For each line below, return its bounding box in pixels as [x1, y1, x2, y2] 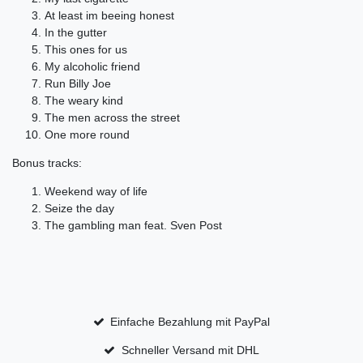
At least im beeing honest [45, 9, 174, 23]
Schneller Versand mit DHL [121, 344, 259, 357]
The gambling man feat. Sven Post [45, 219, 222, 233]
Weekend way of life [45, 185, 147, 199]
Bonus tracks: [12, 156, 82, 170]
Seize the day [45, 202, 114, 216]
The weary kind [45, 94, 123, 108]
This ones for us [45, 43, 127, 57]
